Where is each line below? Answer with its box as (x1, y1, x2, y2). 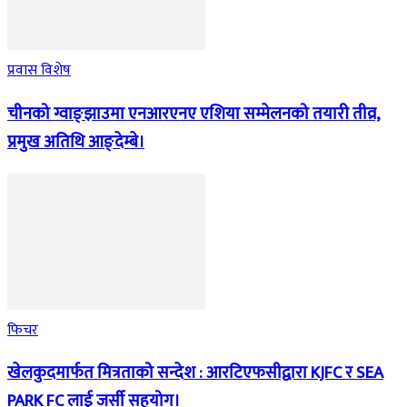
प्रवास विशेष (7, 58, 71, 84)
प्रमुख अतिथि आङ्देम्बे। (7, 127, 144, 156)
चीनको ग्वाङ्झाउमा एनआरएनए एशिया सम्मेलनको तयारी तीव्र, (7, 99, 380, 128)
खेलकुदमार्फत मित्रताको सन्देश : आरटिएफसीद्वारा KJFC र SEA (7, 359, 383, 388)
